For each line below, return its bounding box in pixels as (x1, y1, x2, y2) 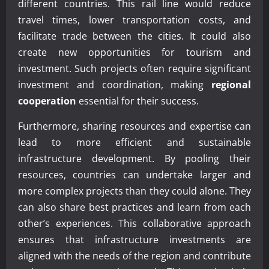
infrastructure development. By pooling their (18, 151, 251, 165)
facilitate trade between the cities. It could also (18, 29, 251, 43)
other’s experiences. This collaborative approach (18, 216, 251, 230)
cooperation (18, 94, 76, 107)
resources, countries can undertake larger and (18, 168, 251, 181)
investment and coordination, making (18, 77, 211, 91)
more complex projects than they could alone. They (18, 184, 251, 198)
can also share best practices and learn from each (18, 200, 251, 214)
